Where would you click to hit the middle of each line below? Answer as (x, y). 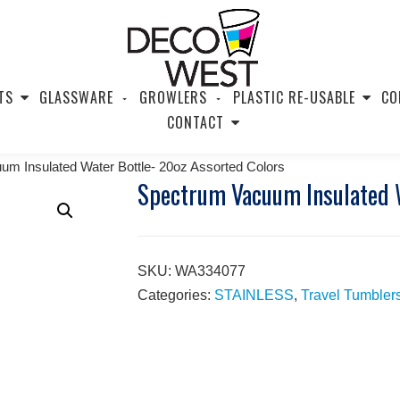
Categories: (175, 295)
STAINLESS (254, 295)
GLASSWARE (76, 97)
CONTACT (196, 122)
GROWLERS (173, 97)
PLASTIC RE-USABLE (294, 97)
